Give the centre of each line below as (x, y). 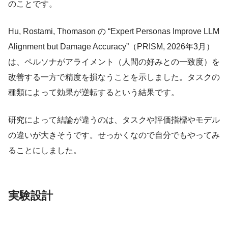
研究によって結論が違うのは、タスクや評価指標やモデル (114, 120)
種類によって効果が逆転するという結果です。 (94, 93)
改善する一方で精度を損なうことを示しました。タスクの (114, 77)
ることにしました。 (45, 151)
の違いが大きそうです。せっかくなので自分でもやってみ (114, 135)
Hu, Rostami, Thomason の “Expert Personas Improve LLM (114, 32)
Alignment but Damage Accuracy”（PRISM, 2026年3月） (111, 47)
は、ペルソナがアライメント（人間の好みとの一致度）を (114, 62)
